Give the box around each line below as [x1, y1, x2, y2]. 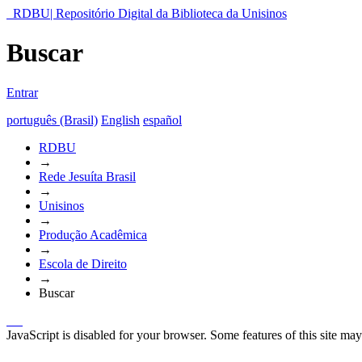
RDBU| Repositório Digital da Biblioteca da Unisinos [13, 6, 287, 20]
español [143, 112, 182, 127]
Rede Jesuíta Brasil [39, 169, 136, 183]
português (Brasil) [6, 112, 98, 127]
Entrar [6, 85, 38, 99]
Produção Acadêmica [39, 227, 147, 242]
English [101, 112, 140, 127]
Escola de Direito [39, 256, 127, 271]
